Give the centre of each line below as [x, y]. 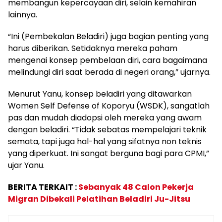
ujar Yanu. [26, 166]
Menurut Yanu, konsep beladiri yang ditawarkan [100, 94]
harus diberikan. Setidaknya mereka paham [93, 49]
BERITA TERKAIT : [43, 187]
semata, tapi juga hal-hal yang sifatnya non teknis [105, 142]
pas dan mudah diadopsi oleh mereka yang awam [105, 118]
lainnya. [23, 15]
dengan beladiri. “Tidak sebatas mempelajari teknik [107, 130]
